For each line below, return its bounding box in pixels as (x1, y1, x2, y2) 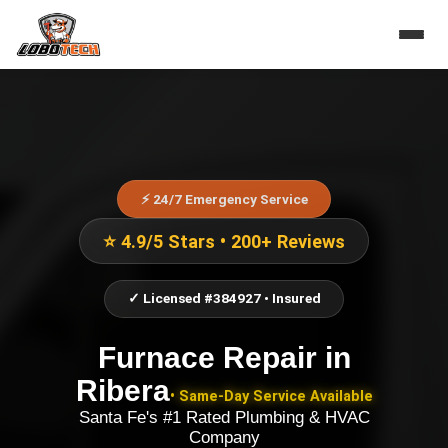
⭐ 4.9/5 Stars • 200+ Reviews (103, 230, 345, 252)
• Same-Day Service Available (169, 387, 373, 405)
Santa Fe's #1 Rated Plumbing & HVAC (78, 407, 370, 427)
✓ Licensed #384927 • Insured (127, 290, 321, 307)
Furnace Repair (97, 339, 317, 374)
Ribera (75, 372, 170, 407)
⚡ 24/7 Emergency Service (140, 190, 308, 207)
